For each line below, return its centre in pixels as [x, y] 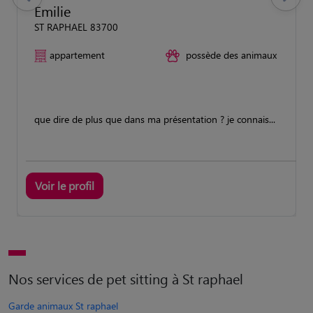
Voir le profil [65, 185]
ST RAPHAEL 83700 [76, 27]
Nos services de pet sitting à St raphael [126, 278]
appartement [77, 54]
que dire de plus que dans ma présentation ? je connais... [155, 119]
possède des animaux [231, 54]
